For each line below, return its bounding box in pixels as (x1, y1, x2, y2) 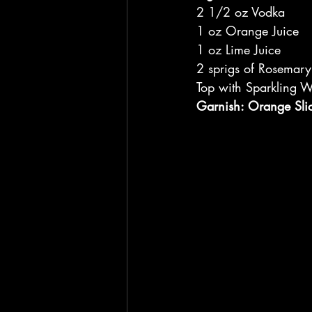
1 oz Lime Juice (196, 41, 281, 58)
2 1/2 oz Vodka (196, 3, 285, 21)
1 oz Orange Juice (196, 22, 299, 40)
